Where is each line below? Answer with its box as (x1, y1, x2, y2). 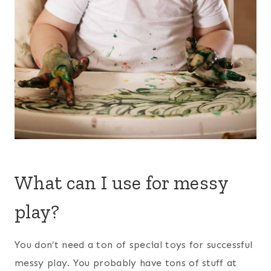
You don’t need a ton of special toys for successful (15, 238, 253, 250)
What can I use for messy (15, 171, 229, 194)
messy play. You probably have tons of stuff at (15, 256, 237, 269)
